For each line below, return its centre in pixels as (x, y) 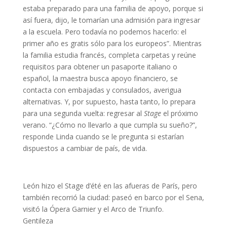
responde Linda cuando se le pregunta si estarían (103, 137)
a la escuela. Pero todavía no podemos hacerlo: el (104, 32)
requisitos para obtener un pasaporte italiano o (100, 67)
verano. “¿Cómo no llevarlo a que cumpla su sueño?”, (110, 125)
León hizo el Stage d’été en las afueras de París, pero (110, 186)
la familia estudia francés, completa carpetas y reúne (109, 55)
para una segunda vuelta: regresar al (83, 113)
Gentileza (38, 221)
